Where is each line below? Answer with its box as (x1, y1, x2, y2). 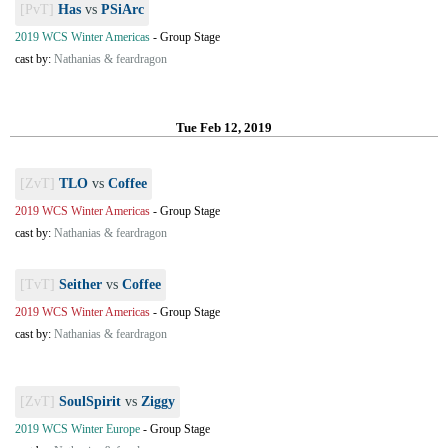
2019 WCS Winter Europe (15, 422, 140, 436)
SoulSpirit (59, 394, 121, 409)
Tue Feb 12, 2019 (176, 120, 272, 135)
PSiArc (101, 2, 144, 17)
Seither (59, 277, 102, 292)
